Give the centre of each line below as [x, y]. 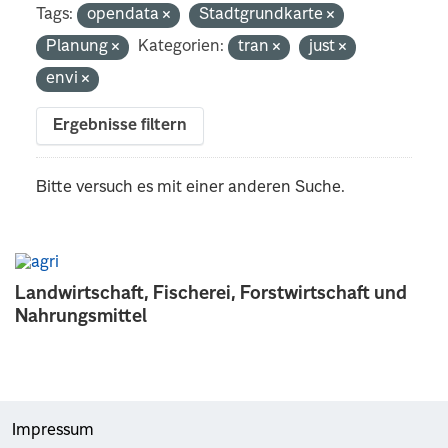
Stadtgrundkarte [263, 14]
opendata [125, 14]
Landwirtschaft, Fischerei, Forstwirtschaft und [211, 293]
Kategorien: [181, 46]
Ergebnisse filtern [120, 125]
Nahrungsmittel [81, 316]
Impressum [53, 430]
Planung [79, 46]
